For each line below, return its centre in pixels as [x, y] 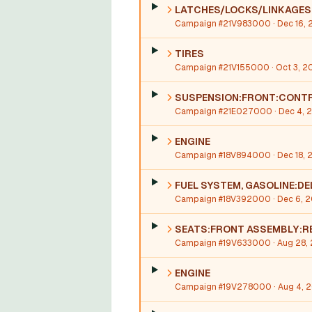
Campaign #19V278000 [223, 287]
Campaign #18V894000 [223, 155]
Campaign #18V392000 [223, 199]
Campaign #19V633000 [223, 243]
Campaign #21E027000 [223, 111]
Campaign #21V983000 [223, 24]
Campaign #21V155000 [222, 68]
